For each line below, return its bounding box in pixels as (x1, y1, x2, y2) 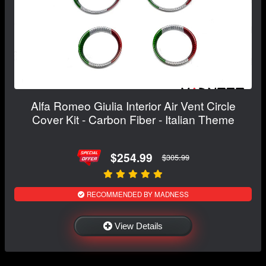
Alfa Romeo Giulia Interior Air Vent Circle (30, 97, 236, 113)
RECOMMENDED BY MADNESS (84, 189, 189, 199)
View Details (115, 220, 163, 231)
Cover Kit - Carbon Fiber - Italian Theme (31, 110, 235, 127)
